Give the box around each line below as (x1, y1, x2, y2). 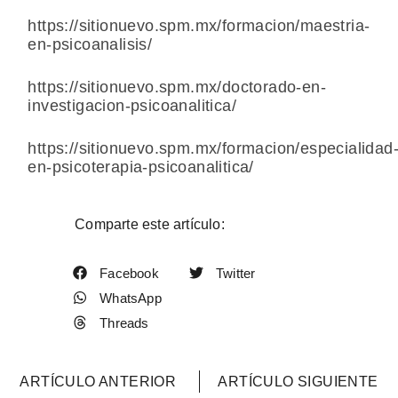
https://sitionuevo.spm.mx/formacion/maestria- (28, 16, 370, 35)
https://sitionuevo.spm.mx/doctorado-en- (28, 77, 326, 96)
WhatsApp (99, 290, 162, 306)
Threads (99, 314, 149, 330)
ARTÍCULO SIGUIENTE (218, 374, 378, 390)
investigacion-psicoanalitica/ (28, 96, 236, 115)
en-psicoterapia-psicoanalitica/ (28, 157, 254, 176)
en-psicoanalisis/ (28, 35, 153, 53)
